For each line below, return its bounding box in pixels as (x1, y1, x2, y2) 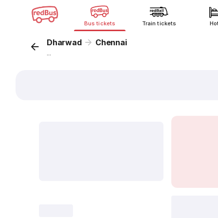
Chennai (95, 37, 127, 47)
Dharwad (47, 37, 82, 47)
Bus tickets (84, 20, 115, 27)
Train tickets (142, 20, 176, 27)
